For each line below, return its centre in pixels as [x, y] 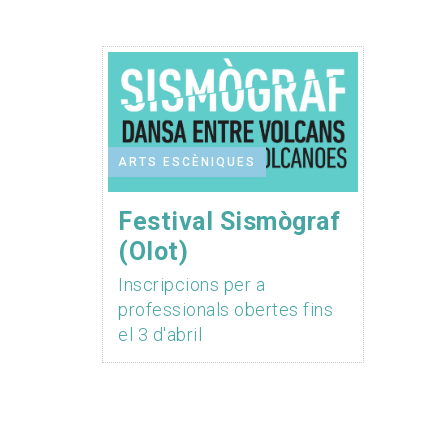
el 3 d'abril [160, 335]
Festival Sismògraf [229, 222]
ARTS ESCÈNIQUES [187, 162]
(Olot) [153, 252]
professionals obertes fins [225, 310]
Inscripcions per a [191, 285]
